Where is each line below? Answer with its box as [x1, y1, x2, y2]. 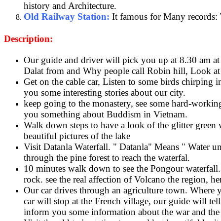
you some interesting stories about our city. [24, 87, 185, 98]
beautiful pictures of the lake [24, 131, 130, 142]
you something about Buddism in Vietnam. [24, 109, 187, 120]
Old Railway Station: [24, 11, 110, 22]
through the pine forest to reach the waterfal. [24, 152, 190, 163]
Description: [4, 34, 53, 44]
